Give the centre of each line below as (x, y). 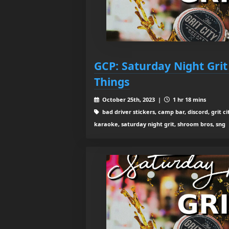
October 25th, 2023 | (132, 99)
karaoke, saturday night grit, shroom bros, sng (160, 124)
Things (112, 81)
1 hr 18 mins (188, 99)
